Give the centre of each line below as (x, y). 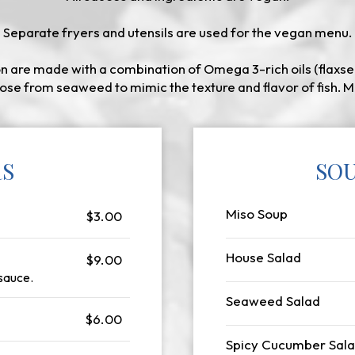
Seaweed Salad (273, 301)
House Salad (263, 257)
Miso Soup (257, 214)
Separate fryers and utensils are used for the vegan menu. (177, 32)
